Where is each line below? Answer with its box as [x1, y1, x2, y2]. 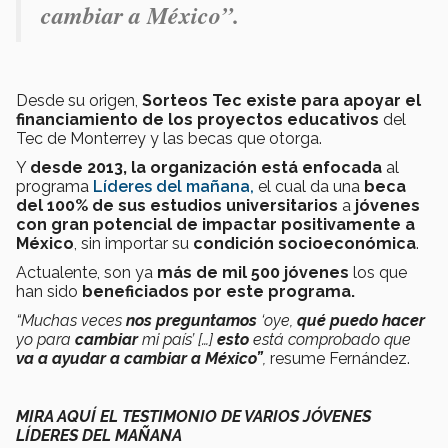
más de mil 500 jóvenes [157, 262, 353, 282]
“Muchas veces [16, 310, 126, 330]
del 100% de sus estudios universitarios [16, 195, 338, 215]
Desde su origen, [16, 90, 138, 110]
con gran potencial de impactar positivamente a [16, 214, 415, 234]
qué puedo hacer [297, 310, 425, 330]
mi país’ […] [138, 329, 217, 349]
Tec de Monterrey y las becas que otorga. [16, 128, 322, 148]
